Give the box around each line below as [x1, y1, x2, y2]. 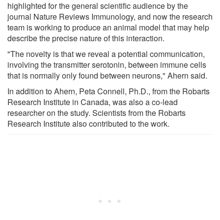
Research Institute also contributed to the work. [7, 117, 169, 129]
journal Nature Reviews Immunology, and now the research [7, 10, 213, 22]
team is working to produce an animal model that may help [7, 21, 209, 33]
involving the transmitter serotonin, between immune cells [7, 58, 206, 70]
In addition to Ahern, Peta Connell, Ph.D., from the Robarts [7, 85, 210, 97]
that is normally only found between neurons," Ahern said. [7, 69, 207, 81]
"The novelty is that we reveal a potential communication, [7, 48, 205, 59]
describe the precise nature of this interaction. [7, 32, 165, 44]
